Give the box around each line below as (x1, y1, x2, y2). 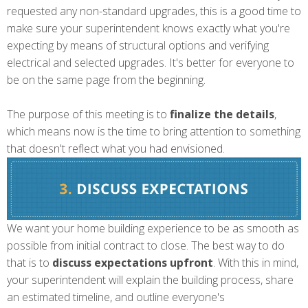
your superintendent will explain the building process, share (7, 272, 294, 288)
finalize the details (170, 106, 274, 122)
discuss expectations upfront (52, 255, 213, 271)
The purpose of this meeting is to (7, 106, 170, 122)
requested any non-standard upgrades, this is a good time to (7, 3, 301, 19)
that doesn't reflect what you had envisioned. (7, 140, 225, 156)
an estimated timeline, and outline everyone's (7, 289, 225, 305)
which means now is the (7, 123, 126, 139)
